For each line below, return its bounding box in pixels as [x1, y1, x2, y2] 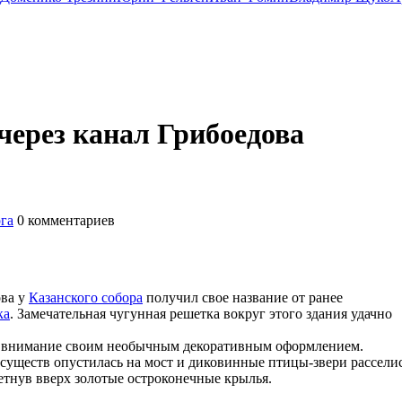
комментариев [24, 212, 115, 228]
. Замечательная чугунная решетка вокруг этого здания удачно [10, 305, 392, 321]
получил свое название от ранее [143, 289, 343, 305]
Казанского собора [29, 289, 143, 305]
